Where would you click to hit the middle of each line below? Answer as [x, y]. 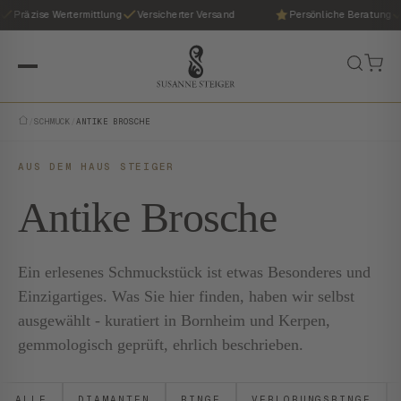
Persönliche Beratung [334, 14]
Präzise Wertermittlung [62, 14]
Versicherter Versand [180, 14]
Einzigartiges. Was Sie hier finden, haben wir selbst [186, 296]
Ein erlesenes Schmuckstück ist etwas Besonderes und [194, 272]
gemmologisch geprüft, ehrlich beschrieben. [161, 345]
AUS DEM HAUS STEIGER [97, 166]
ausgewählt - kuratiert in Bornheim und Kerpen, [174, 320]
